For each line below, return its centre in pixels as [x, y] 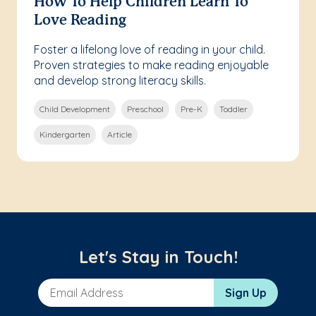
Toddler [233, 109]
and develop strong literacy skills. [120, 81]
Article [120, 135]
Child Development [75, 109]
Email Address [75, 286]
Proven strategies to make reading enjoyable [151, 65]
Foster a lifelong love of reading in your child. [150, 50]
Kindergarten [65, 135]
